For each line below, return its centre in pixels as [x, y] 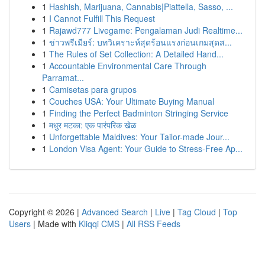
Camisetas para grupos [93, 89]
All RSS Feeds [153, 224]
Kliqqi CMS [99, 224]
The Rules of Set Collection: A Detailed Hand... [136, 54]
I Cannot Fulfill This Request [102, 18]
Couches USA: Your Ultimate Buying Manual [132, 101]
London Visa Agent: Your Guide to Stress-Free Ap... [146, 148]
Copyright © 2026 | [45, 212]
